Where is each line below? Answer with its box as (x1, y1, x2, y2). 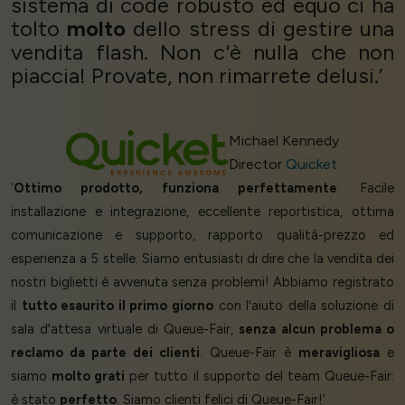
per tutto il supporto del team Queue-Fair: (125, 367, 395, 384)
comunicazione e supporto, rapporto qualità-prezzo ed (11, 226, 394, 243)
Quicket (285, 155, 337, 173)
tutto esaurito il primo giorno (21, 297, 214, 314)
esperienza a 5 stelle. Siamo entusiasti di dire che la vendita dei (11, 250, 394, 267)
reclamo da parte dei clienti (11, 344, 200, 361)
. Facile (337, 179, 394, 196)
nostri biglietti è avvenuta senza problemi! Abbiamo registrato (11, 273, 394, 290)
